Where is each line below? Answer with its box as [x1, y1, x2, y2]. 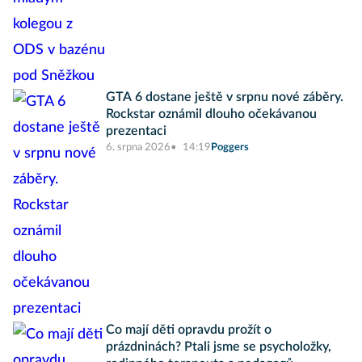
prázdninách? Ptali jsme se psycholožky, [106, 340, 331, 353]
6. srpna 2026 [106, 142, 170, 153]
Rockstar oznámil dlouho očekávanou [106, 107, 317, 120]
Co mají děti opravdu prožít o [106, 323, 271, 336]
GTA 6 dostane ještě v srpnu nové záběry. [106, 90, 343, 103]
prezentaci [106, 124, 166, 137]
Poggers [211, 142, 249, 153]
